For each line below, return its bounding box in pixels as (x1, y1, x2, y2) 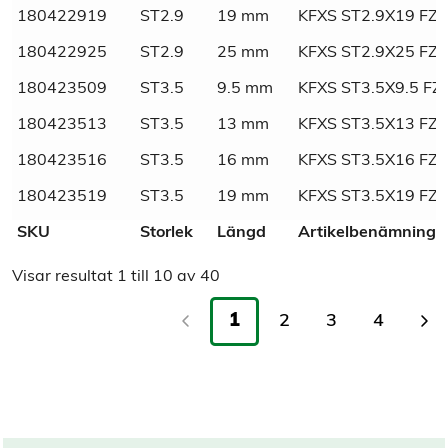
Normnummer (35, 129, 140, 145)
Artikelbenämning (298, 225, 436, 241)
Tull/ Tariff (49, 72, 126, 88)
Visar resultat (12, 268, 117, 285)
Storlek (140, 225, 193, 241)
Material (56, 15, 119, 31)
